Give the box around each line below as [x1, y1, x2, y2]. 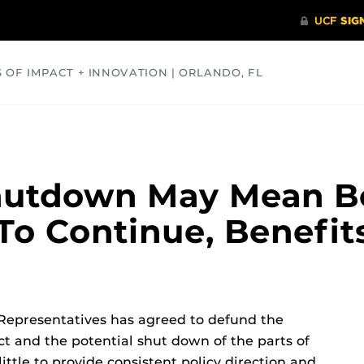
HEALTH [124, 116, 172, 129]
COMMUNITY [9, 116, 86, 129]
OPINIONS [210, 116, 272, 129]
